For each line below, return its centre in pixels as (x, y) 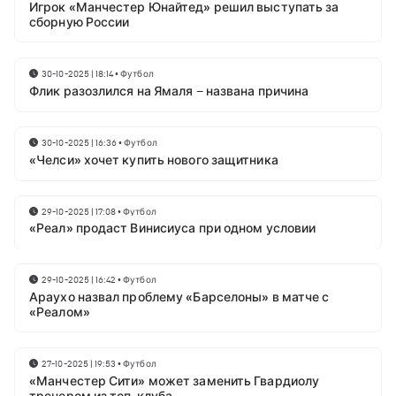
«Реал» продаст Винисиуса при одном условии (173, 229)
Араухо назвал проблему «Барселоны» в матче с (179, 298)
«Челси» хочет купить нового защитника (154, 160)
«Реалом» (60, 313)
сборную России (80, 23)
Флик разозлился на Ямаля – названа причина (169, 91)
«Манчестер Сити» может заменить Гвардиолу (175, 381)
